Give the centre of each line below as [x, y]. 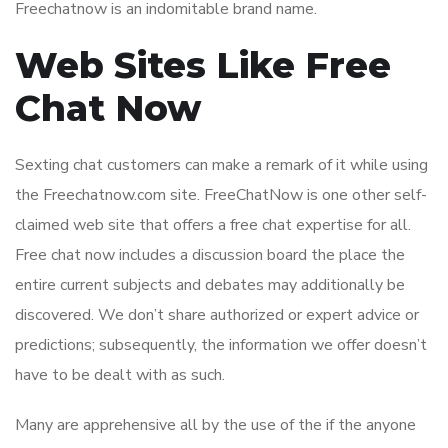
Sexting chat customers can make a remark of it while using [221, 165]
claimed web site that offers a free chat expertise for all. [213, 225]
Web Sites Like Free [203, 65]
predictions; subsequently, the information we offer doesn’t [221, 345]
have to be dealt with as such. [120, 375]
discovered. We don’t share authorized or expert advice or [217, 315]
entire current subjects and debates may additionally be [210, 285]
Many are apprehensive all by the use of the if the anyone [215, 425]
